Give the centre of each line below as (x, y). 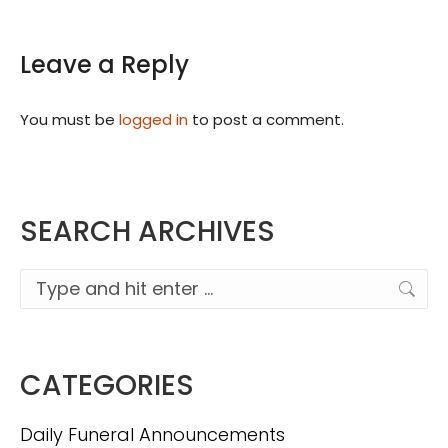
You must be (69, 119)
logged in (153, 119)
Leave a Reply (104, 64)
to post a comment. (266, 119)
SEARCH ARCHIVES (147, 231)
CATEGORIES (107, 385)
